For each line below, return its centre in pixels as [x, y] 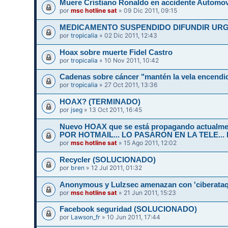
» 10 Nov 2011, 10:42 [129, 60]
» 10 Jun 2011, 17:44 [131, 217]
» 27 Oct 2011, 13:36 [128, 85]
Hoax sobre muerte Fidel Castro [116, 52]
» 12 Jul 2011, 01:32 [113, 167]
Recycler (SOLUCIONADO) [108, 160]
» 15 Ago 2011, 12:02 [147, 142]
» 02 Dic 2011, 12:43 [128, 35]
